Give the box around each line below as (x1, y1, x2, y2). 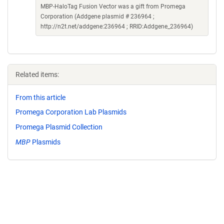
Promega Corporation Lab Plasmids (15, 108, 126, 116)
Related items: (15, 70, 59, 78)
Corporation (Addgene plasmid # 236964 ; (40, 12, 154, 20)
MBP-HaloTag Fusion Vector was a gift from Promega (40, 2, 185, 10)
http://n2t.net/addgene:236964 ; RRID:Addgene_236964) (40, 22, 193, 30)
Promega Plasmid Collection (15, 123, 102, 131)
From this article (15, 93, 65, 101)
